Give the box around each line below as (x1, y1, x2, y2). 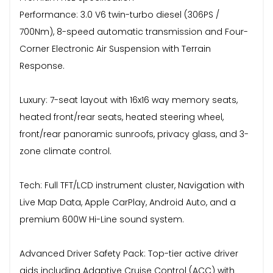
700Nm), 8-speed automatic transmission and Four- (19, 25, 248, 38)
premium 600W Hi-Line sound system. (19, 213, 184, 225)
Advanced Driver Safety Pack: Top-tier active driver (19, 247, 238, 260)
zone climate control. (19, 144, 112, 157)
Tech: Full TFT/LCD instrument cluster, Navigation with (19, 179, 244, 191)
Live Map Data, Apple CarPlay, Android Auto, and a (19, 196, 236, 208)
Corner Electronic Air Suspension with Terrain (19, 42, 211, 55)
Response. (19, 59, 65, 72)
